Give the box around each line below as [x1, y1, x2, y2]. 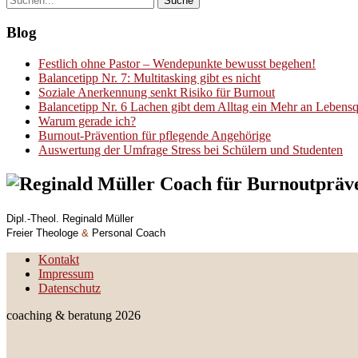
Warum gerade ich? [38, 113, 136, 128]
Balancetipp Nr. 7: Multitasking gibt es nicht [38, 70, 261, 85]
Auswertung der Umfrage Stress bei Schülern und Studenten [38, 142, 343, 157]
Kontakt [38, 252, 79, 266]
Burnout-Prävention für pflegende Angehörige [38, 128, 271, 142]
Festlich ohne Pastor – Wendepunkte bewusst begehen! [38, 56, 316, 70]
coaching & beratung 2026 [6, 308, 141, 322]
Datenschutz [38, 280, 101, 295]
